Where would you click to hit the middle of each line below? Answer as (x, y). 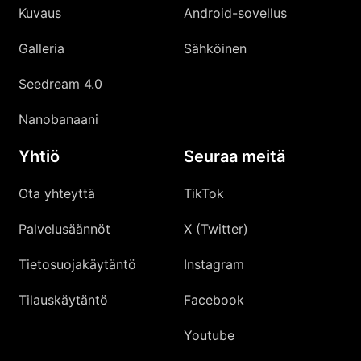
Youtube (209, 335)
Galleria (42, 48)
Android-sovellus (235, 12)
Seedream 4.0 (61, 83)
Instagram (214, 264)
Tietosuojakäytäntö (78, 264)
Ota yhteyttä (57, 193)
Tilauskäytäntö (64, 299)
